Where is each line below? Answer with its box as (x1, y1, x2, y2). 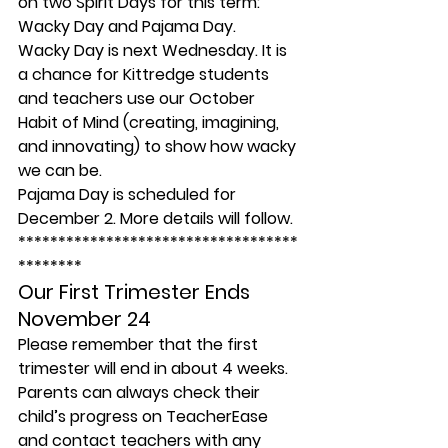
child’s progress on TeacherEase (18, 405, 272, 428)
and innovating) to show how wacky (18, 135, 300, 158)
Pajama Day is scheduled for (18, 183, 240, 206)
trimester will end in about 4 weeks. (18, 357, 292, 380)
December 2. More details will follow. (18, 207, 293, 230)
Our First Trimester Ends (18, 278, 255, 306)
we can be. (18, 159, 102, 182)
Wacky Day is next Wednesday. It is (18, 39, 291, 62)
